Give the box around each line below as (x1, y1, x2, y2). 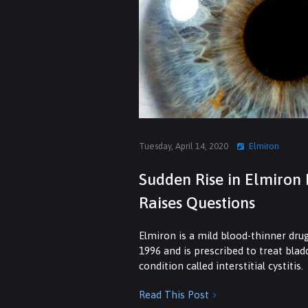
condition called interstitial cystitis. (139, 260, 303, 272)
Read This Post (139, 289, 209, 300)
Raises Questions (139, 194, 255, 212)
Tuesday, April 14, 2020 (139, 141, 228, 151)
